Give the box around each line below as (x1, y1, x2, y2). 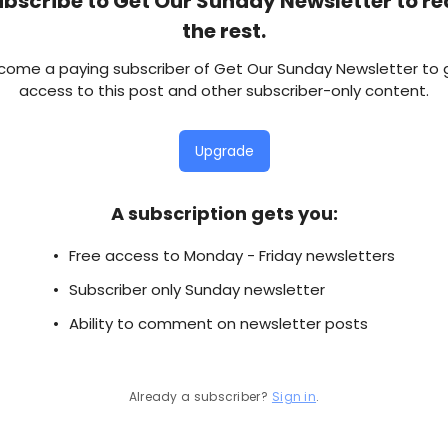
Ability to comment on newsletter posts (69, 313, 368, 334)
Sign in (271, 388, 317, 405)
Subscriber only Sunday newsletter (69, 279, 325, 300)
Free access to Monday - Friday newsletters (69, 245, 395, 266)
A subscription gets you (110, 201, 333, 226)
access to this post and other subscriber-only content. (19, 80, 429, 101)
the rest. (182, 17, 266, 45)
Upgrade (194, 141, 254, 161)
